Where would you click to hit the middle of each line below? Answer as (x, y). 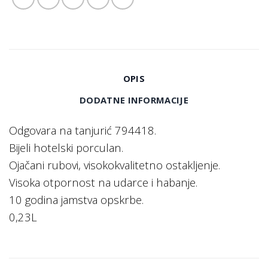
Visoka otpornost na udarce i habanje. (103, 182)
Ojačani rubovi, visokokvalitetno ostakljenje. (115, 165)
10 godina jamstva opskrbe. (76, 200)
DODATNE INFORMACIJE (134, 100)
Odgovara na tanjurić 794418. (83, 130)
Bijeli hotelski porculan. (66, 148)
